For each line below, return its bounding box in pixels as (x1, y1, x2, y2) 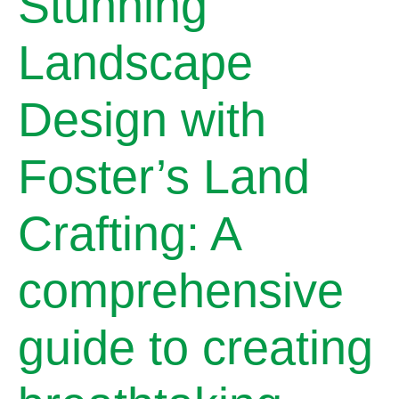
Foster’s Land (18, 150, 310, 203)
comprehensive (18, 264, 344, 317)
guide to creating (18, 321, 373, 374)
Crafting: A (18, 207, 240, 260)
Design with (18, 93, 266, 146)
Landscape (18, 36, 253, 89)
